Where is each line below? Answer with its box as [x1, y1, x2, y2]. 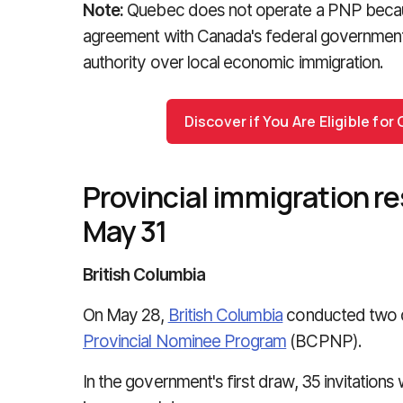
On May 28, [83, 305, 168, 326]
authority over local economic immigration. [83, 52, 384, 73]
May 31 [83, 211, 167, 251]
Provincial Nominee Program [83, 331, 287, 352]
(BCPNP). [286, 331, 362, 352]
